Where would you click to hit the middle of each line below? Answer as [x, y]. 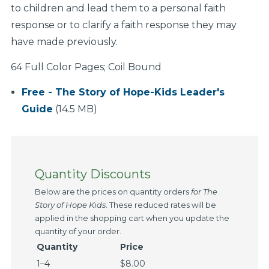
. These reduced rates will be [161, 205]
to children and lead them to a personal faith [118, 8]
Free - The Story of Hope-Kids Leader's [123, 92]
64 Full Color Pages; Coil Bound [86, 67]
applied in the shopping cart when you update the [132, 218]
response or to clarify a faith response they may [123, 25]
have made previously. [64, 42]
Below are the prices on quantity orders [113, 192]
